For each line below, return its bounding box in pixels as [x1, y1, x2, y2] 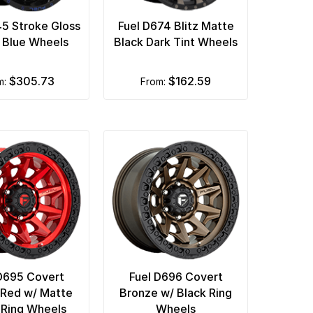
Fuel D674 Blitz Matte [117, 18, 234, 33]
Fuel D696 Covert [129, 269, 223, 284]
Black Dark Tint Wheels [114, 34, 238, 49]
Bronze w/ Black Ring [119, 285, 233, 300]
